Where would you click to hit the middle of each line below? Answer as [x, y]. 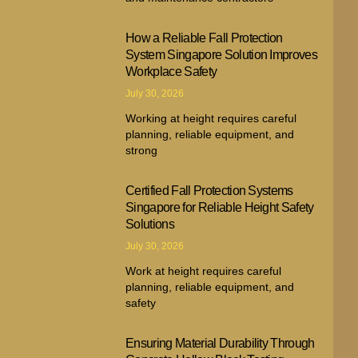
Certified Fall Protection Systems [209, 190]
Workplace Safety [171, 71]
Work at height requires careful [204, 270]
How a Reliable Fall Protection [204, 38]
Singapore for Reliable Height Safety [220, 207]
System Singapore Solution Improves [222, 54]
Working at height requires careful [211, 118]
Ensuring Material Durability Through [220, 343]
